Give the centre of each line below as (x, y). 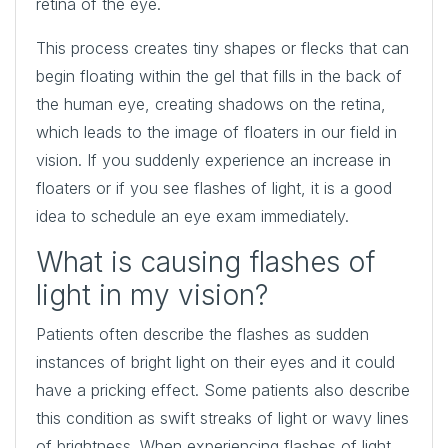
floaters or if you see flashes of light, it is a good (214, 187)
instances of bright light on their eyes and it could (215, 361)
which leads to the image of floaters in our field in (216, 131)
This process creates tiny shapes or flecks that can (222, 47)
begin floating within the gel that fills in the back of (219, 75)
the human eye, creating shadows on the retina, (211, 103)
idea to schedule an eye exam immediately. (192, 215)
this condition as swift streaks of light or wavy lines (222, 417)
